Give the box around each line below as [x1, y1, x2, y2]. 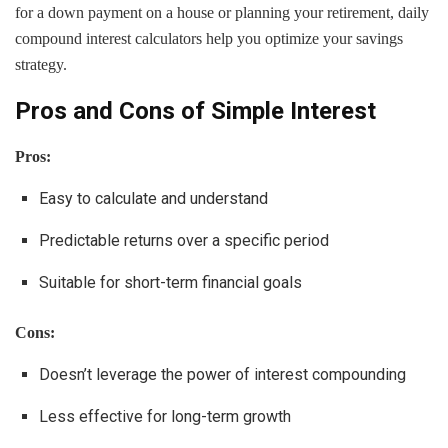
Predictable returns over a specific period [39, 230, 329, 250]
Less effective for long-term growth [39, 406, 291, 426]
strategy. [15, 55, 67, 73]
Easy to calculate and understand [39, 188, 268, 208]
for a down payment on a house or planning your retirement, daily [15, 3, 429, 21]
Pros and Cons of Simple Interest [15, 96, 376, 125]
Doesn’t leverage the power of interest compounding [39, 364, 406, 384]
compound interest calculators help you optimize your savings [15, 29, 403, 47]
